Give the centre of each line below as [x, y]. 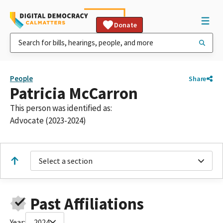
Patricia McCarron [74, 93]
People [21, 78]
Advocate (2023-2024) [48, 120]
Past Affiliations [87, 204]
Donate [125, 25]
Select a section [66, 161]
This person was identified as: [61, 108]
